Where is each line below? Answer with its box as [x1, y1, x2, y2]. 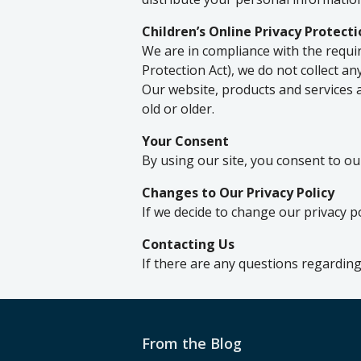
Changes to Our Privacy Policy [142, 184, 334, 201]
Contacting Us [142, 235, 234, 253]
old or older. [142, 100, 214, 118]
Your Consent [142, 132, 229, 150]
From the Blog [142, 334, 242, 353]
